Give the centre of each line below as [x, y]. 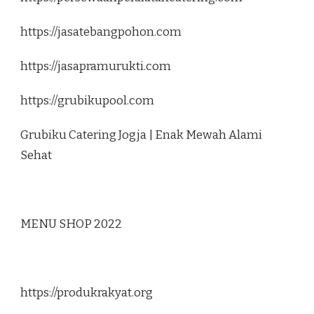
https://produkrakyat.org [87, 293]
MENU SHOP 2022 [71, 224]
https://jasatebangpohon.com [101, 32]
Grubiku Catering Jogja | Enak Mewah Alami [141, 135]
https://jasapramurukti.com [96, 67]
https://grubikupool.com [87, 101]
